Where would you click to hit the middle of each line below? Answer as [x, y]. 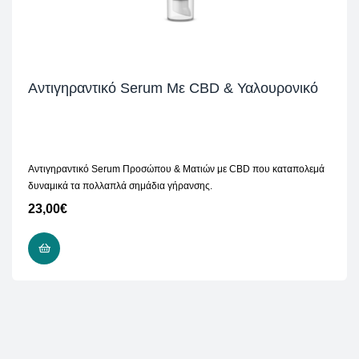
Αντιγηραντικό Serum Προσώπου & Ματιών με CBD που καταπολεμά [176, 169]
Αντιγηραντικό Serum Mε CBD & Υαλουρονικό [173, 89]
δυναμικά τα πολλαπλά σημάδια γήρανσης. [120, 186]
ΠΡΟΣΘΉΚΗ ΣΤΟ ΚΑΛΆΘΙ [127, 248]
